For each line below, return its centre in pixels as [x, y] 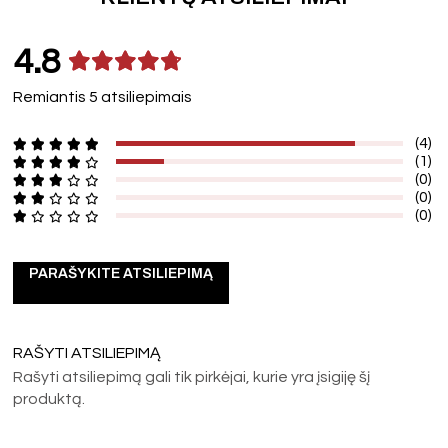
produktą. [49, 398]
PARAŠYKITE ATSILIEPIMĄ [121, 273]
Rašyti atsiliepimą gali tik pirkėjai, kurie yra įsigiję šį [192, 376]
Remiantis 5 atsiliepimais [103, 96]
